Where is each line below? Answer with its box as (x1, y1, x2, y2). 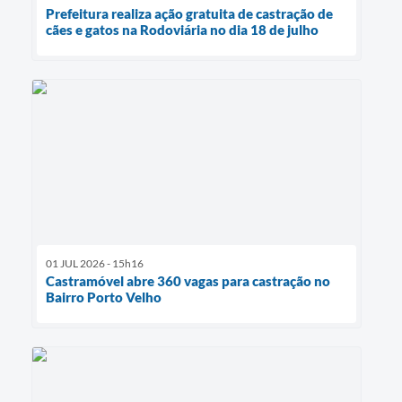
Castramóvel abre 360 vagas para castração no (46, 272, 330, 289)
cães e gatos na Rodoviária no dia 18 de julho (46, 21, 319, 38)
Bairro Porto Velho (46, 288, 162, 305)
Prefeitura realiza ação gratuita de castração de (46, 4, 333, 22)
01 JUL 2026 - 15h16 (46, 256, 144, 270)
